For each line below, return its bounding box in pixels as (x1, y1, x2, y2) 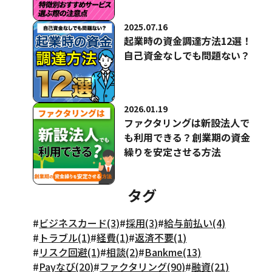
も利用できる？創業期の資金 (124, 130, 251, 144)
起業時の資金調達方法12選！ (124, 33, 252, 48)
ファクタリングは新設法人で (124, 115, 250, 130)
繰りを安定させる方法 (124, 144, 222, 159)
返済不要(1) (135, 230, 187, 245)
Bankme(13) (144, 245, 202, 259)
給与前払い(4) (164, 216, 226, 230)
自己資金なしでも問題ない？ (124, 48, 251, 63)
